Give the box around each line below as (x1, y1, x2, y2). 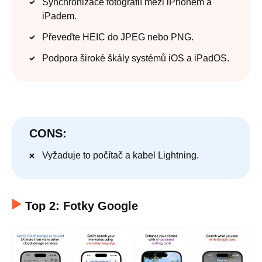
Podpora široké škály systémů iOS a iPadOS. (42, 53, 229, 64)
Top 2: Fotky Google (25, 199, 138, 213)
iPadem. (42, 11, 77, 22)
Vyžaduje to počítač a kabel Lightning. (42, 150, 199, 161)
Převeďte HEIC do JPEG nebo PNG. (42, 32, 194, 43)
